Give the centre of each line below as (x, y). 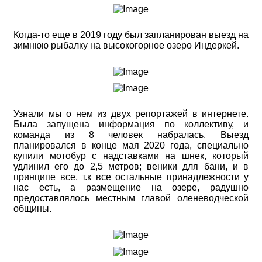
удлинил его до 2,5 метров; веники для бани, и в (131, 167)
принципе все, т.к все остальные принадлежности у (131, 177)
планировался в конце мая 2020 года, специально (131, 146)
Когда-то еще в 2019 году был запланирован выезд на (131, 35)
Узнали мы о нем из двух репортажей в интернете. (131, 114)
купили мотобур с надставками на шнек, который (131, 156)
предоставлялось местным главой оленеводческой (131, 198)
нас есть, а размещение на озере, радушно (131, 188)
